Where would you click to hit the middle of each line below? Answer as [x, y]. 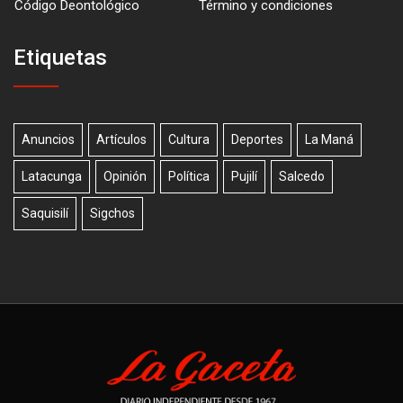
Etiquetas [60, 57]
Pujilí [244, 176]
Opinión [125, 176]
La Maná [329, 139]
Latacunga [52, 176]
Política [189, 176]
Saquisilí [45, 213]
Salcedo [302, 176]
